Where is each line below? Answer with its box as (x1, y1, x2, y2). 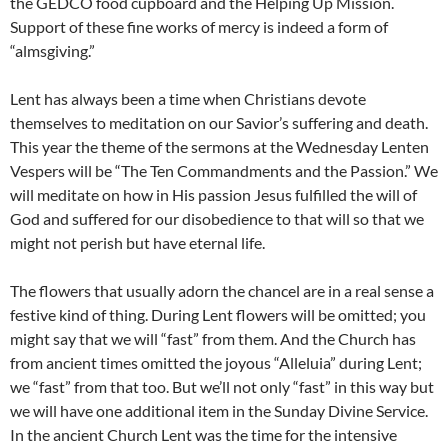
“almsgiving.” (10, 41, 95, 60)
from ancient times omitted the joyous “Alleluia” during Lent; (10, 353, 422, 372)
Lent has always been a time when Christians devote (10, 89, 366, 108)
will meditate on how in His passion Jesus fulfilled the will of (10, 185, 417, 204)
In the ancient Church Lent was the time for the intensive (10, 425, 397, 444)
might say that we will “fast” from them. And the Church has (10, 329, 416, 348)
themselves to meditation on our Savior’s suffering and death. (10, 113, 428, 132)
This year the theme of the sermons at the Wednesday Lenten (10, 137, 429, 156)
